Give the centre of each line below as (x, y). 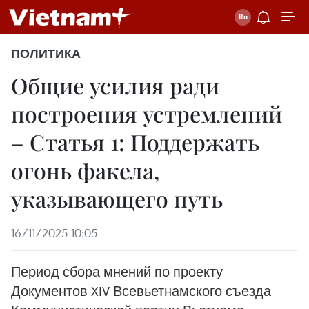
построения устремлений (147, 113)
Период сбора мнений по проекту (117, 271)
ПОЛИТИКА (46, 54)
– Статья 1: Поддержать (135, 142)
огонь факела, (85, 170)
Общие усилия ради (115, 85)
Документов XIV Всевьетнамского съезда (141, 291)
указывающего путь (117, 198)
